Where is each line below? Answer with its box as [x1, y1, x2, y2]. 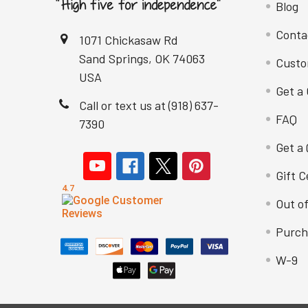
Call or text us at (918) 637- [79, 98, 219, 113]
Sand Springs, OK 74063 [79, 51, 205, 66]
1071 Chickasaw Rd [79, 32, 178, 47]
